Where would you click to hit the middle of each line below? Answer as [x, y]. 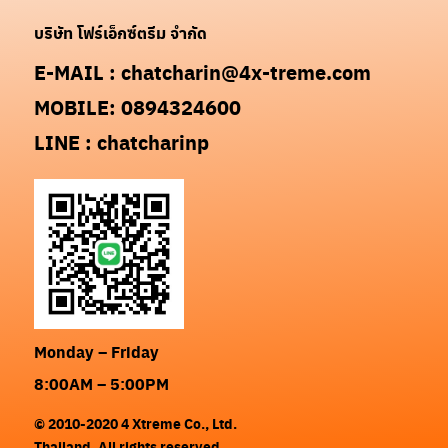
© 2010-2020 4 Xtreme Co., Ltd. [136, 423]
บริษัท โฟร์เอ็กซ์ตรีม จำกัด [121, 32]
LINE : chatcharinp [122, 142]
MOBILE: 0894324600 [138, 107]
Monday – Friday [97, 351]
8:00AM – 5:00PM [102, 383]
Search [88, 170]
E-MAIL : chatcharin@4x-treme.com [203, 72]
